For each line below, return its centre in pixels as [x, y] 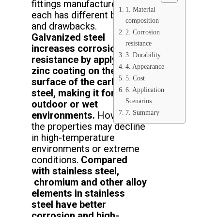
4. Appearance [145, 67]
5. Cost [135, 78]
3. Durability [143, 55]
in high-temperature [73, 138]
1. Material [140, 9]
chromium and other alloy [89, 182]
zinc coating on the [74, 71]
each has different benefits [88, 15]
